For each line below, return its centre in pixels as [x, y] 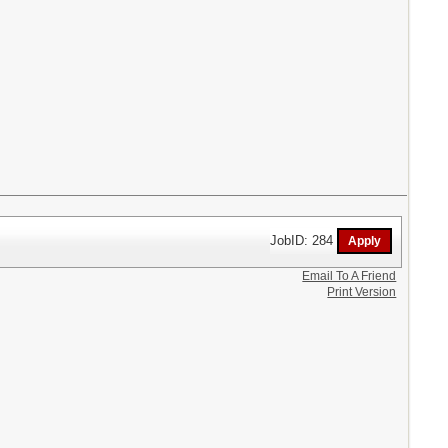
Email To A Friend [349, 275]
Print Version [362, 291]
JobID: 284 [304, 240]
